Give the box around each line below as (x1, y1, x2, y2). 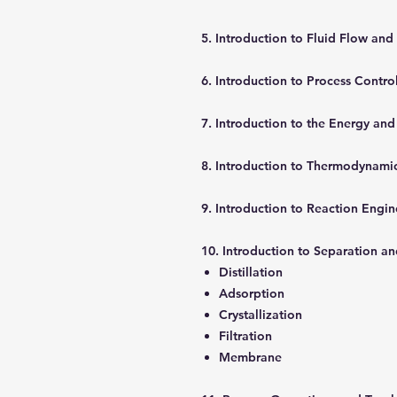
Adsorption (219, 285, 288, 301)
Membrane (219, 349, 285, 365)
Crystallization (219, 307, 306, 323)
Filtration (219, 328, 276, 344)
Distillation (219, 264, 286, 280)
